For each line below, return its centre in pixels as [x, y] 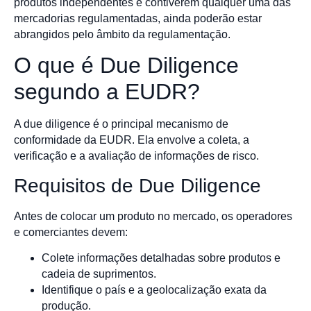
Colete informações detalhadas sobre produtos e [161, 258]
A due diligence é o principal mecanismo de [121, 124]
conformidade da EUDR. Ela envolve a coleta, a [132, 140]
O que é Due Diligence [126, 66]
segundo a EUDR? [107, 92]
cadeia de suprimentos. [99, 274]
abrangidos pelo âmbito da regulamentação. [122, 34]
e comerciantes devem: [71, 232]
